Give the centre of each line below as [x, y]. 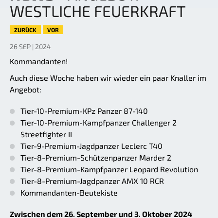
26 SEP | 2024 [30, 47]
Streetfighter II [46, 134]
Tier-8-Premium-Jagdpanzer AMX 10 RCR [92, 181]
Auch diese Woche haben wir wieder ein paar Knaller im [108, 78]
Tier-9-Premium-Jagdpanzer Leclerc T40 [91, 146]
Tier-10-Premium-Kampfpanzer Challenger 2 [99, 123]
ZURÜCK [25, 30]
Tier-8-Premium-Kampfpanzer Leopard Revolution [109, 169]
